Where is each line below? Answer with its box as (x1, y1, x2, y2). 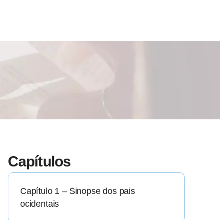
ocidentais (20, 199, 59, 209)
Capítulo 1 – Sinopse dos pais (20, 186, 135, 196)
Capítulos (8, 153, 71, 170)
